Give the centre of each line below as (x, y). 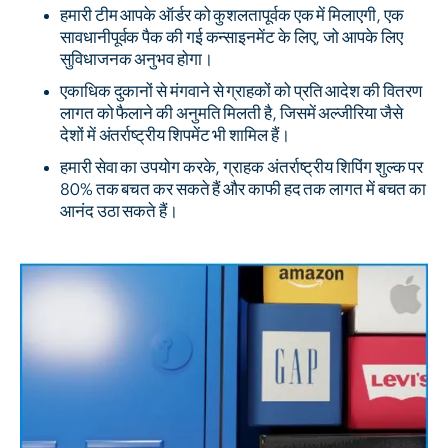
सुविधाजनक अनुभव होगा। (136, 60)
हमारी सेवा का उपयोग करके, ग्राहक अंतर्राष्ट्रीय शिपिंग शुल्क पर (242, 168)
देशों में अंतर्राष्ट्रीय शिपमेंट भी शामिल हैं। (175, 136)
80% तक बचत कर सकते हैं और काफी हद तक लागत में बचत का (243, 190)
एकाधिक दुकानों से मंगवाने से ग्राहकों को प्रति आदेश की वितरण (241, 92)
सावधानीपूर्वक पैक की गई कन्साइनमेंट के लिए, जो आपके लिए (231, 38)
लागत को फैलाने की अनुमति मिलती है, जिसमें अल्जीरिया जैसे (231, 114)
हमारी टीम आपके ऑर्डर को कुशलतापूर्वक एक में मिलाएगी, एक (232, 16)
